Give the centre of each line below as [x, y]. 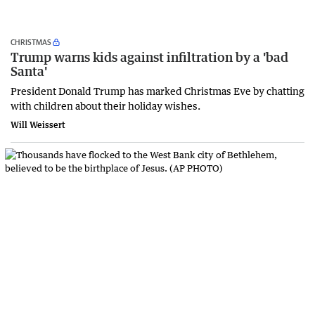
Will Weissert [38, 125]
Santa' [29, 71]
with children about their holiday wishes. [105, 106]
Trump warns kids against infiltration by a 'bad [149, 57]
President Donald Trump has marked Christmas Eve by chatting [157, 91]
